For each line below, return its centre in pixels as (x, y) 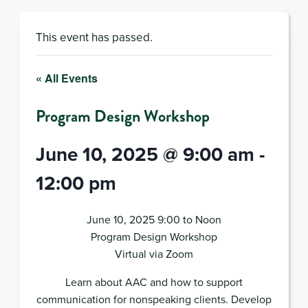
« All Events (67, 78)
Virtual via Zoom (154, 253)
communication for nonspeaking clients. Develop (154, 299)
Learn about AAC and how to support (154, 282)
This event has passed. (94, 37)
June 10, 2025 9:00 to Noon (154, 219)
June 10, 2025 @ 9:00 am (145, 154)
